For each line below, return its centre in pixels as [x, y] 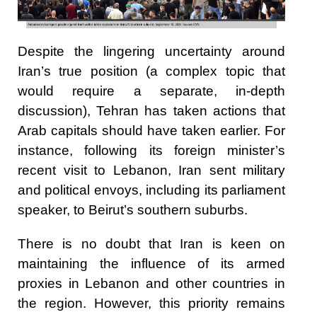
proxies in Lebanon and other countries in [151, 283]
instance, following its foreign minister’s [151, 150]
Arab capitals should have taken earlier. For [151, 130]
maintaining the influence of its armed [151, 263]
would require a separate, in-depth [151, 91]
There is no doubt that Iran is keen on [151, 243]
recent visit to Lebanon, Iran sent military [151, 170]
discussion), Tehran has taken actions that [151, 110]
